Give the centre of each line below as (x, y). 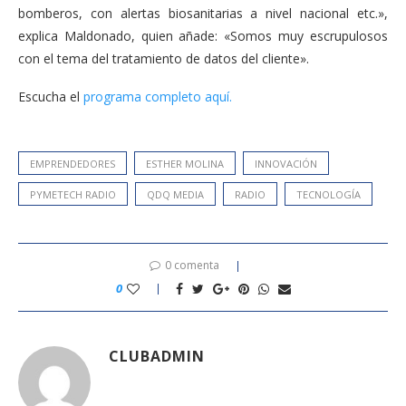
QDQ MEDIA (175, 194)
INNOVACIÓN (286, 163)
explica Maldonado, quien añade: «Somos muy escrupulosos (203, 35)
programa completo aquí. (158, 96)
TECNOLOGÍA (329, 194)
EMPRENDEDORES (72, 163)
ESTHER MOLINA (185, 163)
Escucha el (51, 96)
